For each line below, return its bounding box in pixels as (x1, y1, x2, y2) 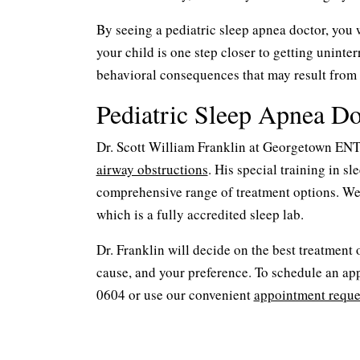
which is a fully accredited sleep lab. (96, 205, 304, 223)
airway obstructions (96, 160, 208, 178)
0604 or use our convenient (96, 285, 254, 304)
